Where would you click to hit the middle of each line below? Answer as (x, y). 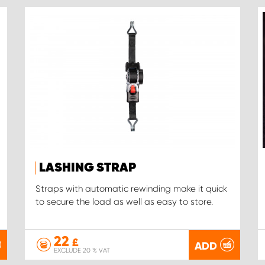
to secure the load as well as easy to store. (124, 202)
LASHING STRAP (87, 168)
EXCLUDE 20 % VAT (82, 251)
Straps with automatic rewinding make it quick (131, 189)
